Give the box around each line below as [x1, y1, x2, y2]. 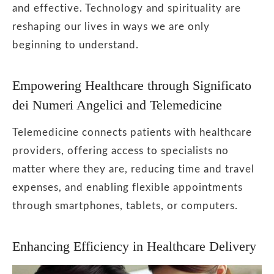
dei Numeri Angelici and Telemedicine [12, 97, 222, 113]
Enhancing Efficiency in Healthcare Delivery [12, 239, 256, 254]
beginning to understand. [12, 40, 139, 50]
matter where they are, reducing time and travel [12, 164, 254, 174]
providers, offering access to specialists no [12, 146, 229, 156]
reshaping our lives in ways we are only [12, 21, 210, 32]
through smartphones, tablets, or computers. [12, 201, 238, 211]
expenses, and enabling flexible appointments [12, 182, 243, 193]
